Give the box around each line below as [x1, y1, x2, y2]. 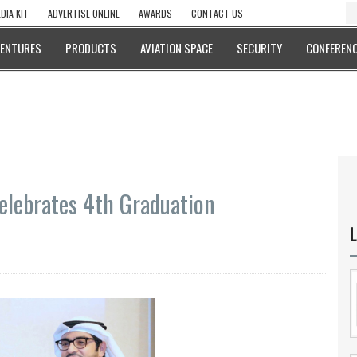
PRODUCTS [65, 39, 116, 57]
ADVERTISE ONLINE [48, 6, 120, 20]
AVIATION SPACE [140, 39, 213, 57]
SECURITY [237, 39, 282, 57]
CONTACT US [191, 6, 243, 20]
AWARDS [139, 6, 172, 20]
